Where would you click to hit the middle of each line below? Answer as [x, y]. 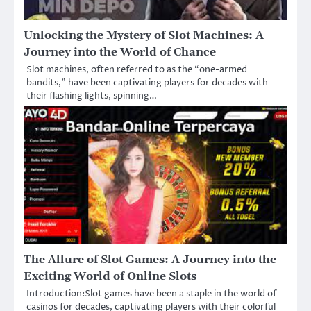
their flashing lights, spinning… [92, 95]
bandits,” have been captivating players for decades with [147, 82]
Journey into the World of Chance [120, 52]
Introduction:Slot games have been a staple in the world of [151, 293]
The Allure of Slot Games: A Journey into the [150, 259]
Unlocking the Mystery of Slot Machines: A [144, 35]
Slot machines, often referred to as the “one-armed [137, 69]
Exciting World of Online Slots [110, 276]
